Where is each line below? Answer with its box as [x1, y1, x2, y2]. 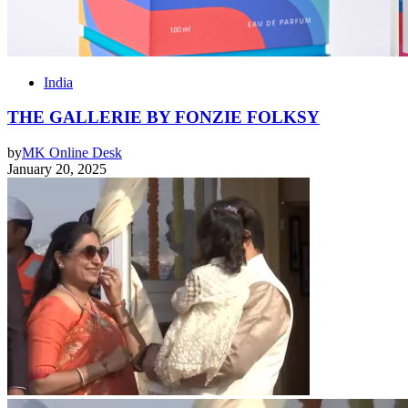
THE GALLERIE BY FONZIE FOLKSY [7, 107, 320, 127]
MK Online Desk [22, 145, 122, 161]
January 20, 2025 [7, 161, 107, 178]
